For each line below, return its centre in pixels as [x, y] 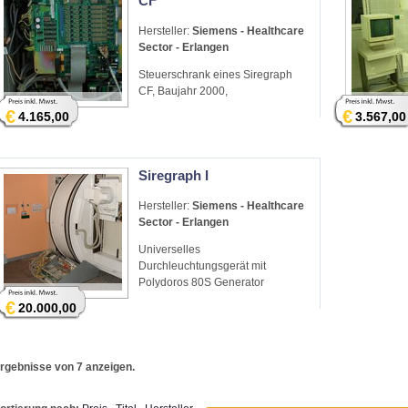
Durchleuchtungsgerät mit [202, 266]
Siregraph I [173, 176]
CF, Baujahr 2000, [183, 92]
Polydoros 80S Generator [201, 283]
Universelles [169, 250]
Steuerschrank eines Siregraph [215, 75]
